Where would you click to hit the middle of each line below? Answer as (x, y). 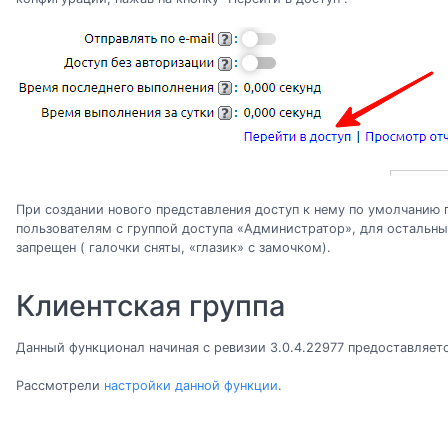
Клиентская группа (150, 306)
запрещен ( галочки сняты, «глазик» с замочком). (173, 248)
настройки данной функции (191, 385)
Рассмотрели (60, 385)
